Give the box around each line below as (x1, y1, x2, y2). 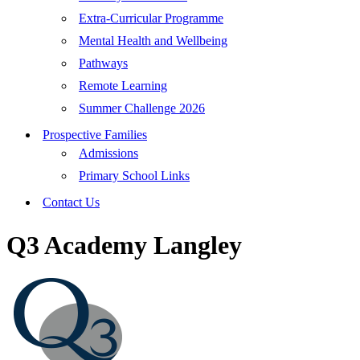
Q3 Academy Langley (6, 231, 242, 260)
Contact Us (43, 195, 100, 209)
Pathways (79, 56, 128, 70)
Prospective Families (43, 128, 147, 141)
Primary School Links (79, 169, 190, 182)
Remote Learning (79, 79, 167, 92)
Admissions (79, 146, 138, 160)
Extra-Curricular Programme (79, 11, 223, 25)
